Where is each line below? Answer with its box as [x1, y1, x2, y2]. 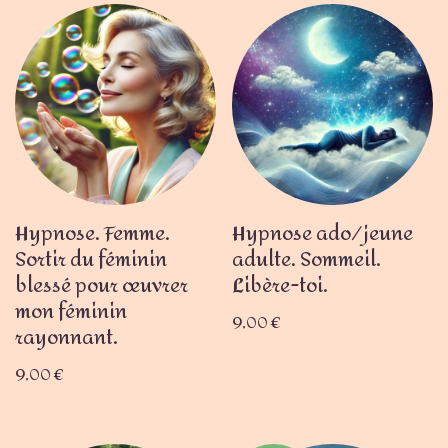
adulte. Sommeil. [232, 240, 382, 280]
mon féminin [15, 292, 127, 332]
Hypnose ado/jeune [232, 214, 414, 254]
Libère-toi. [232, 266, 329, 306]
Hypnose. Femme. [15, 214, 170, 254]
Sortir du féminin [15, 240, 167, 280]
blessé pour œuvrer [15, 266, 188, 306]
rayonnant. [15, 318, 118, 358]
